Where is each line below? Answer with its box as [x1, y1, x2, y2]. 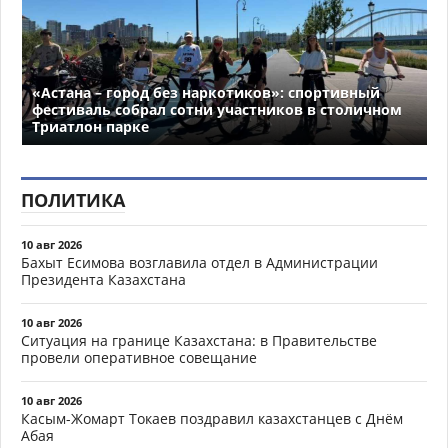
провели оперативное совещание [21, 347, 257, 367]
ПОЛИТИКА [21, 187, 125, 212]
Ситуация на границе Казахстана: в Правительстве [21, 330, 377, 350]
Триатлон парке [32, 116, 149, 136]
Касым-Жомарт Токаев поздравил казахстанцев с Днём [21, 408, 403, 428]
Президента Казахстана [21, 269, 186, 289]
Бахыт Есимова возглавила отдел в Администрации [21, 252, 378, 272]
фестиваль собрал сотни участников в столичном [32, 99, 402, 119]
